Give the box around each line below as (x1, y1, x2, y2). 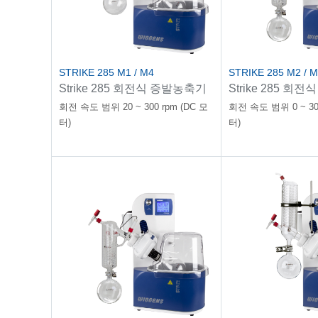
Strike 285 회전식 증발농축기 (59, 82, 207, 94)
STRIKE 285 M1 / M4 (59, 67, 154, 78)
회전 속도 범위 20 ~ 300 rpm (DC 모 (59, 102, 208, 112)
